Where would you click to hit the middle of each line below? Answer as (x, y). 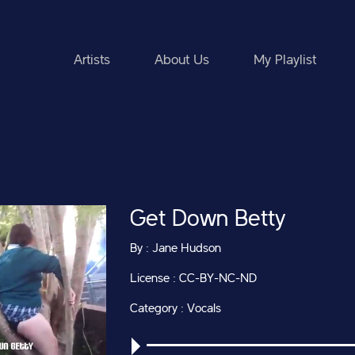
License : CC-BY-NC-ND (193, 279)
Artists (92, 60)
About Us (182, 60)
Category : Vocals (176, 309)
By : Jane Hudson (176, 249)
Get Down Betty (208, 219)
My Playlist (285, 60)
